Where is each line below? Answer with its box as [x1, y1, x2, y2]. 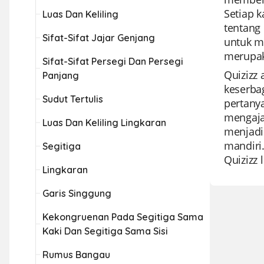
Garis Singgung [42, 187, 111, 199]
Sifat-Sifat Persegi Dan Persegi [42, 55, 183, 67]
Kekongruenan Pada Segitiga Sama [42, 211, 203, 223]
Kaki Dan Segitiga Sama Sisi [42, 225, 168, 237]
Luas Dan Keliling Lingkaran [42, 117, 166, 128]
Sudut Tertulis [42, 93, 103, 105]
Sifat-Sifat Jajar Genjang [42, 32, 155, 44]
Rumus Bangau [42, 249, 110, 260]
